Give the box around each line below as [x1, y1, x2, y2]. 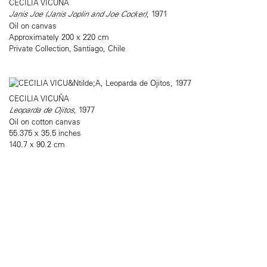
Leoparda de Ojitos [9, 104, 74, 116]
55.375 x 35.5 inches [9, 128, 81, 138]
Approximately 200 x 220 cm [9, 32, 109, 42]
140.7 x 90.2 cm [9, 139, 65, 150]
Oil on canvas [9, 20, 57, 31]
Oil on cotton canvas [9, 116, 80, 127]
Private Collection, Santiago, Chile [9, 43, 125, 54]
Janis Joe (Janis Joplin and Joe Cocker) [9, 8, 147, 20]
